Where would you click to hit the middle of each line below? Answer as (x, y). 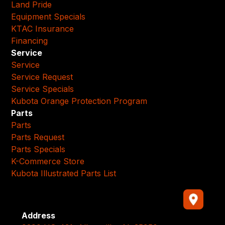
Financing (30, 40)
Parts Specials (38, 149)
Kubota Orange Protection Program (79, 101)
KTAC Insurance (43, 28)
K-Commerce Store (48, 161)
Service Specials (43, 89)
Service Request (42, 77)
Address (38, 215)
